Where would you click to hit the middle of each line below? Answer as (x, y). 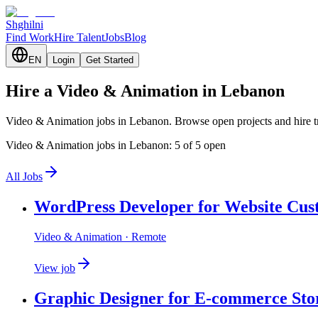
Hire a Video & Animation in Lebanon (145, 91)
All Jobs (24, 176)
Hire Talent (79, 37)
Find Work (30, 37)
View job (55, 268)
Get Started (110, 60)
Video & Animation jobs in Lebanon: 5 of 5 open (116, 145)
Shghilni (24, 24)
